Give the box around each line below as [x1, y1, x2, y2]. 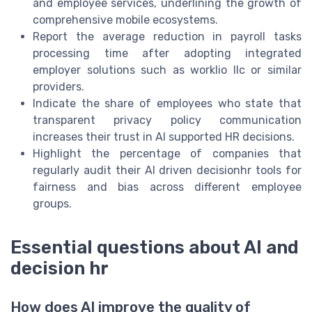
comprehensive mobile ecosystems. [33, 13, 218, 26]
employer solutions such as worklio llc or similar [33, 63, 302, 77]
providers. [33, 79, 84, 93]
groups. [33, 196, 72, 210]
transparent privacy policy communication [33, 113, 302, 127]
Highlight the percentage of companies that [33, 146, 302, 160]
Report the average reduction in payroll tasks [33, 29, 302, 43]
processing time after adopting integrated [33, 46, 302, 60]
